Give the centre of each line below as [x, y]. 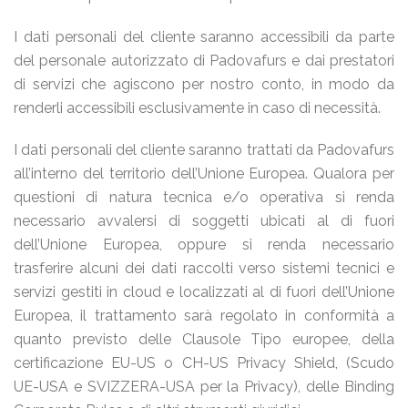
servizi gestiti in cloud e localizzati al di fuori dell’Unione [204, 292]
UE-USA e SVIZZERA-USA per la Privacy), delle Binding [204, 387]
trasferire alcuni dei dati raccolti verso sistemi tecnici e [204, 268]
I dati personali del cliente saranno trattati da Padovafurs [204, 150]
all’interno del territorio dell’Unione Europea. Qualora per [204, 173]
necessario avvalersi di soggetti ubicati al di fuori [204, 221]
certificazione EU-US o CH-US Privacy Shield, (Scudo [204, 363]
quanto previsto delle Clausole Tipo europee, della [204, 339]
